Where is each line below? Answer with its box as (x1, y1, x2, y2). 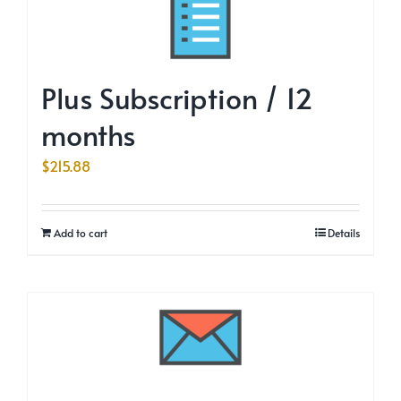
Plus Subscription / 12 (41, 77, 313, 117)
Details (328, 225, 360, 240)
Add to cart (54, 225, 107, 240)
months (41, 114, 135, 154)
